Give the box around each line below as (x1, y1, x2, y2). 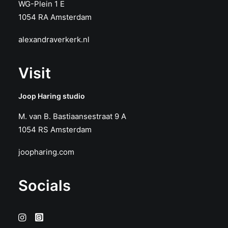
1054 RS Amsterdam (18, 125, 92, 134)
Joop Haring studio (18, 92, 85, 100)
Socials (18, 177, 71, 194)
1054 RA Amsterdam (18, 12, 92, 22)
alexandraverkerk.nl (18, 35, 90, 44)
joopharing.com (18, 147, 74, 157)
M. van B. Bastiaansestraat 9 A (18, 111, 126, 121)
